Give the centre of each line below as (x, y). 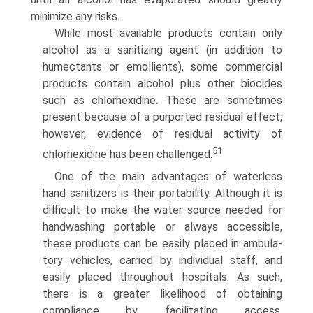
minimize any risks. (75, 16)
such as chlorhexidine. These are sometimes (162, 100)
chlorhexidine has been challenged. (128, 154)
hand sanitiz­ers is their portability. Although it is (162, 193)
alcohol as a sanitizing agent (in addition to (162, 50)
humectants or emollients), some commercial (162, 66)
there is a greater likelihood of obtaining (162, 293)
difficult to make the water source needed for (162, 210)
